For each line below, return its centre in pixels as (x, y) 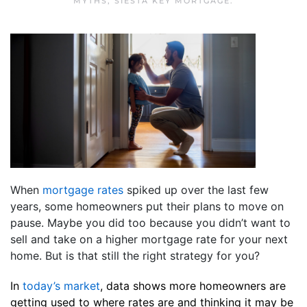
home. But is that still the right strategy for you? (135, 255)
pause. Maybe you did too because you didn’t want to (150, 222)
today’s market (61, 285)
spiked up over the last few (196, 189)
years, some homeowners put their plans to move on (147, 206)
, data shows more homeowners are (193, 285)
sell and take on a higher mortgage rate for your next (149, 239)
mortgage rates (83, 189)
